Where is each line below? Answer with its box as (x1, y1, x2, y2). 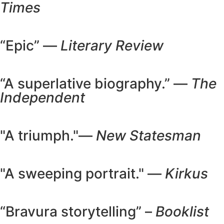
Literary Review (60, 37, 163, 54)
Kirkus (165, 165, 208, 182)
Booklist (155, 203, 209, 220)
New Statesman (96, 127, 201, 144)
